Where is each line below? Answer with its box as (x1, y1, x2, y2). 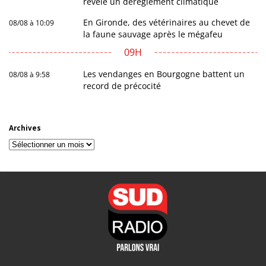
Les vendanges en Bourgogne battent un (83, 68, 245, 80)
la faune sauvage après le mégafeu (83, 28, 223, 40)
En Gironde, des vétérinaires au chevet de (83, 17, 251, 28)
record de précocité (83, 80, 161, 92)
